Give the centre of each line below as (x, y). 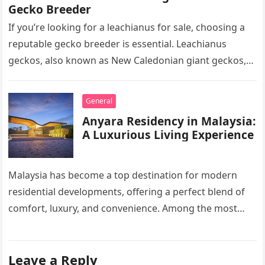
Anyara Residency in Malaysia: (169, 121)
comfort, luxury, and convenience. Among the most (123, 209)
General (99, 101)
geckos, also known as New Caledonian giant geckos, (127, 61)
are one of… (35, 77)
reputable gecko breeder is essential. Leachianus (118, 44)
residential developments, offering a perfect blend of (127, 192)
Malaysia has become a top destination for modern (123, 175)
